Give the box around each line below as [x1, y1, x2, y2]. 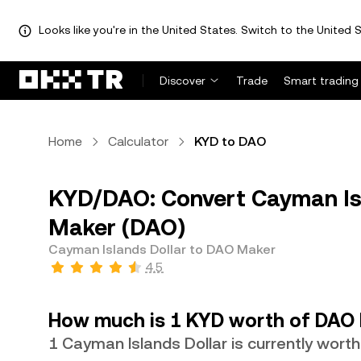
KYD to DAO [194, 134, 266, 149]
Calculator [108, 134, 168, 149]
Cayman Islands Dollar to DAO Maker [48, 242, 276, 257]
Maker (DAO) [48, 214, 185, 240]
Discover [160, 74, 205, 87]
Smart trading [284, 74, 359, 87]
